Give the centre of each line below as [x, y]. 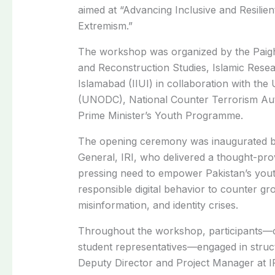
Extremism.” [105, 25]
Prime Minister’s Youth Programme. [160, 115]
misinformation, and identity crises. [158, 205]
